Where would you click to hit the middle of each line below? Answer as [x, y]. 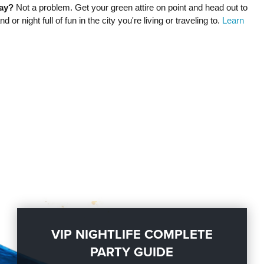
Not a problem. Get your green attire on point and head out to [130, 7]
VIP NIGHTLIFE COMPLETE [132, 234]
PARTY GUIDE [132, 252]
